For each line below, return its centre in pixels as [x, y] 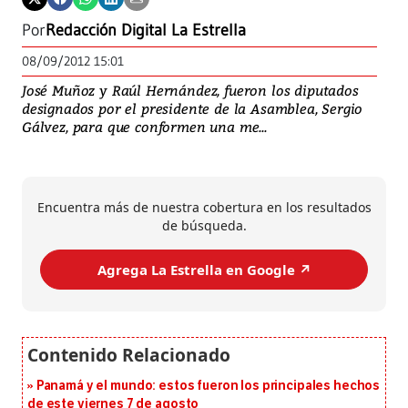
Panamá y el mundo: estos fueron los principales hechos [208, 386]
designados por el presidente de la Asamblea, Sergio [193, 109]
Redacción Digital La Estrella [146, 31]
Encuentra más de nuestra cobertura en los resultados [204, 208]
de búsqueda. [204, 226]
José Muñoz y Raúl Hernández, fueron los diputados [190, 91]
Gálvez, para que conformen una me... [144, 127]
